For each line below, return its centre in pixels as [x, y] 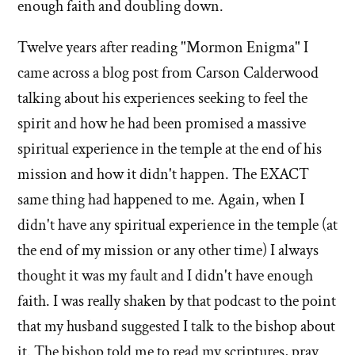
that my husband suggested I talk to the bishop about [176, 326]
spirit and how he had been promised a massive [162, 123]
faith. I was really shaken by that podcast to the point [177, 301]
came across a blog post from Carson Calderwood [168, 73]
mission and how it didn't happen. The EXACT [163, 174]
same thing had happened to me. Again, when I [161, 199]
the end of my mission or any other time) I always [168, 250]
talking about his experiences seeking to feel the [162, 98]
